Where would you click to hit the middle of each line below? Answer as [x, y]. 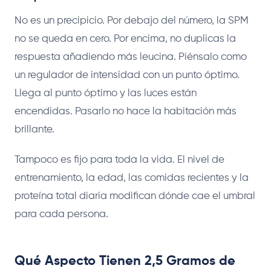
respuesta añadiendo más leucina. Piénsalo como [131, 57]
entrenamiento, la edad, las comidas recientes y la [132, 178]
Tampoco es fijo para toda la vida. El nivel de [119, 160]
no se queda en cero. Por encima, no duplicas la [125, 39]
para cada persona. [61, 214]
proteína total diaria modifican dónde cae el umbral [135, 196]
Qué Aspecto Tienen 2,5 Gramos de [125, 261]
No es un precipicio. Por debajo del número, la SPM [132, 21]
